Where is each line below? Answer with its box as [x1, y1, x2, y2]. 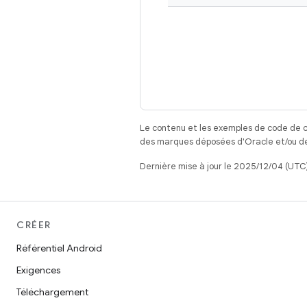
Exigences [16, 264, 60, 276]
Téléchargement [16, 286, 88, 298]
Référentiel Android [16, 242, 102, 254]
